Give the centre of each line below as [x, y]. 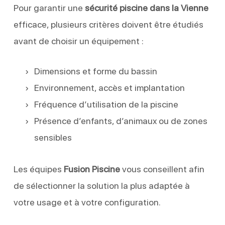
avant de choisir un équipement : [78, 41]
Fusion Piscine [92, 169]
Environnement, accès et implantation [109, 87]
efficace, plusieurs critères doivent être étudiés [108, 24]
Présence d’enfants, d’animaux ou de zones [121, 121]
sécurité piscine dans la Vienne [146, 8]
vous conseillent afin [162, 169]
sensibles [53, 137]
